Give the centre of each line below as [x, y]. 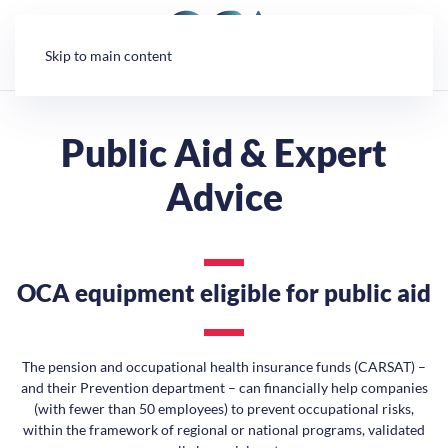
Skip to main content [108, 55]
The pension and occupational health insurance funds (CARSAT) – [224, 366]
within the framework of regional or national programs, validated [224, 429]
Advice [224, 196]
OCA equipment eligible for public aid [224, 292]
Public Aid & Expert [224, 152]
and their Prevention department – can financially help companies [224, 387]
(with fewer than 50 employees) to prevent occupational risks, [224, 408]
